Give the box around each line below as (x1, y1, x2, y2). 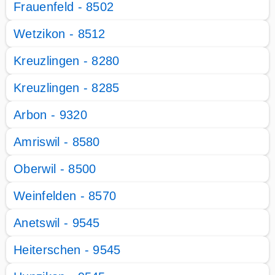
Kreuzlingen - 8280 (14, 54, 120, 68)
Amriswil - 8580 (14, 135, 100, 149)
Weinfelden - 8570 (14, 189, 117, 203)
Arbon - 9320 (14, 108, 87, 122)
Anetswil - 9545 (14, 216, 100, 230)
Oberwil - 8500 (14, 162, 96, 176)
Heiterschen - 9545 (14, 243, 121, 257)
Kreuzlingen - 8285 (14, 81, 120, 95)
